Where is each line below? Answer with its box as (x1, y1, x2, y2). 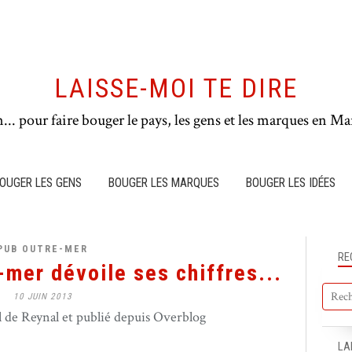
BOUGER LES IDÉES (246, 175, 335, 190)
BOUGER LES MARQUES (108, 175, 219, 190)
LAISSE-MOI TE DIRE (54, 73, 298, 104)
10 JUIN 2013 (13, 291, 72, 302)
